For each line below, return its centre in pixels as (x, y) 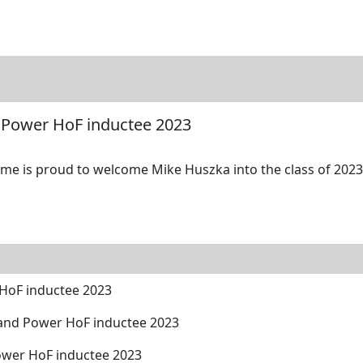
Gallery (186, 28)
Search (130, 28)
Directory (68, 28)
